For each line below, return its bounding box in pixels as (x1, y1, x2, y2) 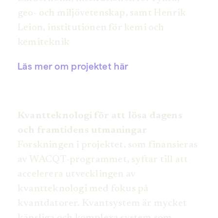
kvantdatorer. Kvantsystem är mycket (18, 199, 187, 209)
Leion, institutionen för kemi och (18, 23, 164, 33)
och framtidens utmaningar (18, 126, 147, 136)
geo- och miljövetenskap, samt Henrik (18, 8, 186, 18)
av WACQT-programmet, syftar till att (18, 155, 188, 165)
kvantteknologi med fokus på (18, 184, 149, 194)
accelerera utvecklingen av (18, 169, 136, 180)
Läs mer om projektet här (18, 61, 128, 73)
